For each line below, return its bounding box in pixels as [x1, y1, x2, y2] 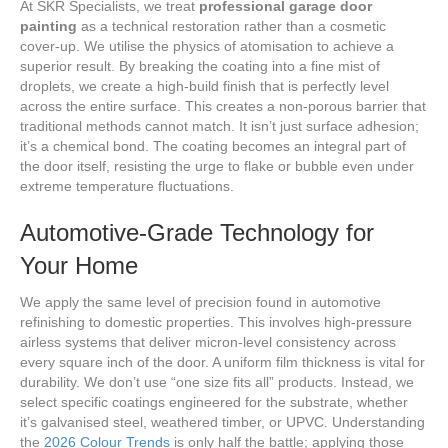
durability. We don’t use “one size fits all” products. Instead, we [20, 374, 414, 391]
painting [20, 18, 77, 35]
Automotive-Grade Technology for [20, 219, 374, 247]
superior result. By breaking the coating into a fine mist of [20, 58, 380, 75]
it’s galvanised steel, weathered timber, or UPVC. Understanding [20, 414, 425, 431]
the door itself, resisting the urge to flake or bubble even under [20, 158, 414, 175]
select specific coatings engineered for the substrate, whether [20, 394, 408, 411]
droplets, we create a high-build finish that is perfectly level [20, 78, 389, 95]
